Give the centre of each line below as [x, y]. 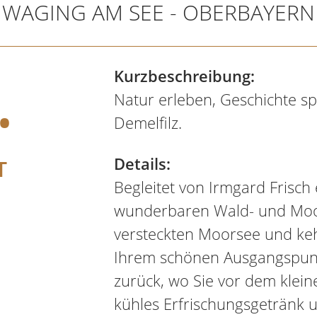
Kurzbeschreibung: [184, 76]
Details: [142, 163]
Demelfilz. [148, 122]
